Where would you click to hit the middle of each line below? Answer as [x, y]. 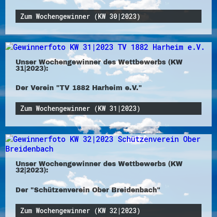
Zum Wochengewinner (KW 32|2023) [81, 210]
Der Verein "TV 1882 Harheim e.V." [78, 88]
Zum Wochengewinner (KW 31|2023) [81, 109]
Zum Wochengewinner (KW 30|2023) [81, 16]
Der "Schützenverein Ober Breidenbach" [88, 190]
